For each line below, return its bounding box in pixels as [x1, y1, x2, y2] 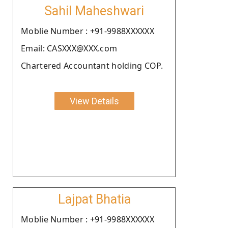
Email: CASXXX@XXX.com [21, 42, 118, 54]
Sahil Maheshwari [44, 3, 144, 18]
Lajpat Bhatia [58, 191, 131, 207]
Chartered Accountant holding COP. [21, 60, 163, 71]
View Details [69, 95, 119, 106]
